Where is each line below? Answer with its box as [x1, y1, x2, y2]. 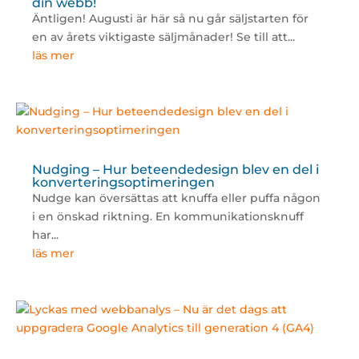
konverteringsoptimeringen [31, 175, 215, 191]
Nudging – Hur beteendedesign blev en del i [31, 162, 319, 178]
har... [31, 228, 58, 243]
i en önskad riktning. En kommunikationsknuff [31, 209, 304, 224]
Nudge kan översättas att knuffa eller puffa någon [31, 191, 321, 206]
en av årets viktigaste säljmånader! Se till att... [31, 30, 295, 45]
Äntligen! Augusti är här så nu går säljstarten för [31, 11, 309, 26]
